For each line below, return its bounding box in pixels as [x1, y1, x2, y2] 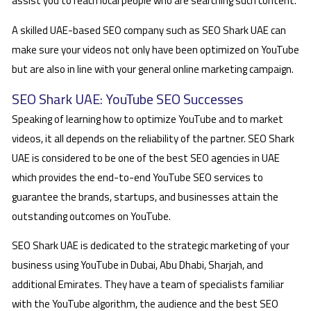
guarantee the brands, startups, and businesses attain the [12, 189, 278, 205]
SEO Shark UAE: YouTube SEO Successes [12, 88, 243, 110]
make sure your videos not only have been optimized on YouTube [12, 41, 299, 58]
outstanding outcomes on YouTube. [12, 208, 171, 225]
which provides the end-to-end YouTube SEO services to [12, 169, 263, 186]
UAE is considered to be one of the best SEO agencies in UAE [12, 150, 280, 167]
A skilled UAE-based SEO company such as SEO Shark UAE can [12, 22, 286, 38]
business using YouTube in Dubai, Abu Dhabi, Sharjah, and [12, 257, 263, 274]
